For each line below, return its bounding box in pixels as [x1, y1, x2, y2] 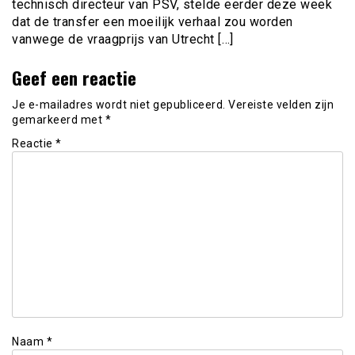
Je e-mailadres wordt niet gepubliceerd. [12, 97, 226, 111]
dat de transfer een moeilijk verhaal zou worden [12, 14, 293, 30]
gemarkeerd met [12, 113, 105, 126]
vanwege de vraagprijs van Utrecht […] [12, 32, 234, 48]
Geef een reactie [12, 64, 136, 91]
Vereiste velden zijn [228, 97, 334, 111]
